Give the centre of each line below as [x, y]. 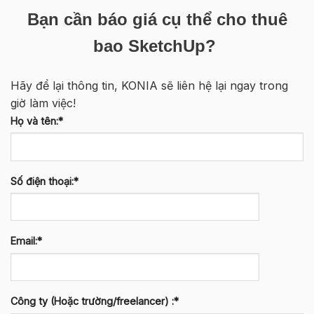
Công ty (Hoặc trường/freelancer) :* [95, 301]
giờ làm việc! [43, 103]
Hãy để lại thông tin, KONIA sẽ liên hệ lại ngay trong [149, 85]
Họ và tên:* [37, 121]
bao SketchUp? [157, 46]
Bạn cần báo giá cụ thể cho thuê [157, 19]
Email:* [26, 241]
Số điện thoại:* [45, 181]
